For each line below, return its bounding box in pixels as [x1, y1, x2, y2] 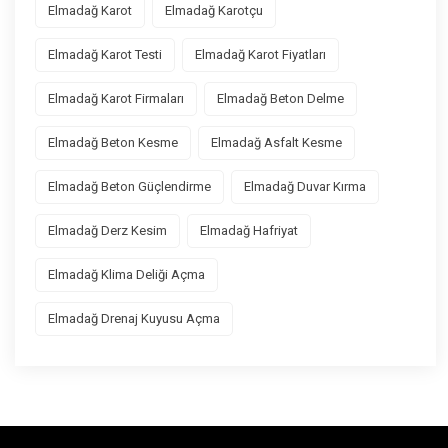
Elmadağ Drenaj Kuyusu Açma [48, 311, 220, 327]
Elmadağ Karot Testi [48, 47, 162, 63]
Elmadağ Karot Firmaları [48, 91, 184, 107]
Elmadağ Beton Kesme [48, 135, 178, 151]
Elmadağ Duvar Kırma [244, 179, 366, 195]
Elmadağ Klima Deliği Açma [48, 267, 205, 283]
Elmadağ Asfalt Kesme [211, 135, 342, 151]
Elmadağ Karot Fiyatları [195, 47, 326, 63]
